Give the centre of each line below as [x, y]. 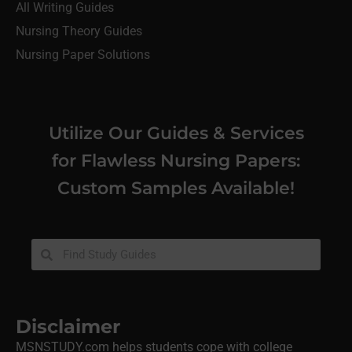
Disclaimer [68, 327]
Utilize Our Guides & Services [176, 133]
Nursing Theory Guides [79, 31]
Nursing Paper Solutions [83, 55]
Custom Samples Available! [176, 188]
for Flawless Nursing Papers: [176, 161]
